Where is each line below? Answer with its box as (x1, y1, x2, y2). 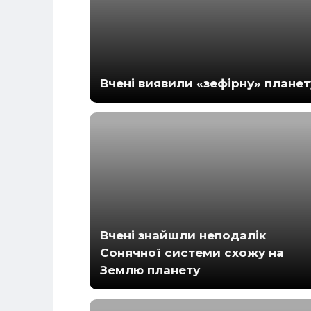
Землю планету (100, 262, 201, 277)
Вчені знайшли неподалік (100, 228, 267, 242)
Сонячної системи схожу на (100, 245, 285, 260)
